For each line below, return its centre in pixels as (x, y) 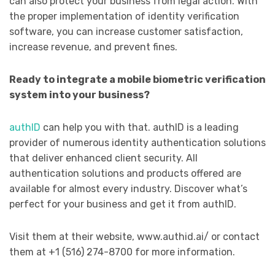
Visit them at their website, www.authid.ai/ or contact (134, 237)
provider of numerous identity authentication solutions (137, 143)
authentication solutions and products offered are (125, 174)
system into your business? (79, 95)
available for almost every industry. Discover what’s (128, 189)
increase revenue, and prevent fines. (93, 47)
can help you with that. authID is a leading (140, 128)
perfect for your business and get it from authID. (123, 204)
